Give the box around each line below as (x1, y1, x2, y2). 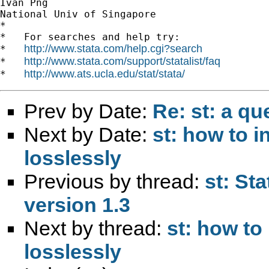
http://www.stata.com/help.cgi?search (24, 42, 202, 55)
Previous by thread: (24, 169, 205, 193)
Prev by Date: (24, 99, 153, 122)
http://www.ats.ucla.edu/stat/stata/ (24, 67, 185, 80)
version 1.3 (24, 193, 130, 216)
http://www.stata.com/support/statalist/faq (24, 55, 220, 67)
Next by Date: (24, 122, 153, 146)
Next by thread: (24, 216, 167, 240)
